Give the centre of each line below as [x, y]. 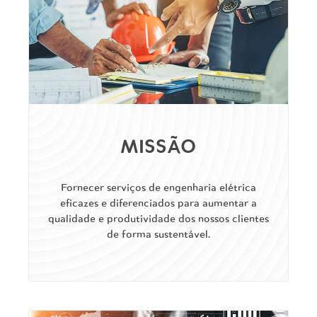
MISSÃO [158, 147]
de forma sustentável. [158, 234]
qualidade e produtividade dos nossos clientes [158, 219]
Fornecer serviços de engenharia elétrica [158, 188]
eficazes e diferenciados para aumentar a [158, 203]
